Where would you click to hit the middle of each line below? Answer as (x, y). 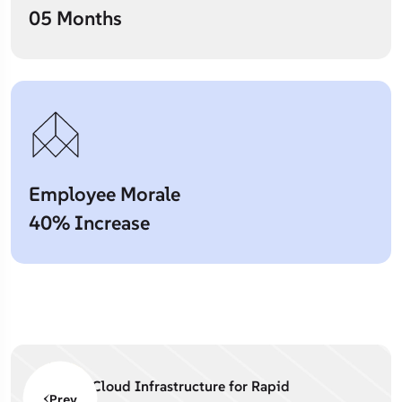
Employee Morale (105, 194)
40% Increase (89, 223)
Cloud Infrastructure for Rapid (191, 386)
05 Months (75, 18)
